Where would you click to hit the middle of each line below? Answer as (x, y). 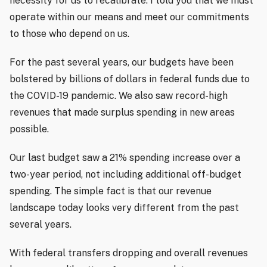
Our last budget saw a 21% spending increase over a (125, 158)
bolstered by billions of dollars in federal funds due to (130, 79)
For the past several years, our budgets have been (122, 63)
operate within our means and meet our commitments (129, 17)
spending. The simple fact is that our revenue (111, 191)
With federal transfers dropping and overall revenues (129, 253)
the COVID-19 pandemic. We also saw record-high (119, 96)
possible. (29, 129)
